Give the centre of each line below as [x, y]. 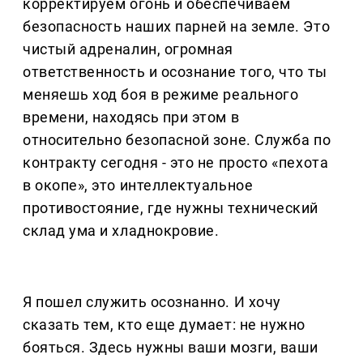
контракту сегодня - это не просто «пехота [176, 163]
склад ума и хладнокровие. [121, 231]
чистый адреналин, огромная [128, 49]
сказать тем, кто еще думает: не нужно [164, 325]
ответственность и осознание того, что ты [175, 72]
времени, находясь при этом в [131, 117]
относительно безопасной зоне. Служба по [177, 140]
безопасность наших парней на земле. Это [177, 27]
